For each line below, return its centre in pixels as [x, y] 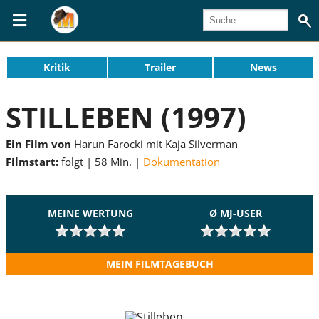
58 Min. [113, 162]
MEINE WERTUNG [91, 214]
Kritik [57, 67]
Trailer [160, 67]
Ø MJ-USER [235, 214]
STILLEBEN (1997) [126, 117]
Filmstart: [33, 162]
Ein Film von [38, 143]
